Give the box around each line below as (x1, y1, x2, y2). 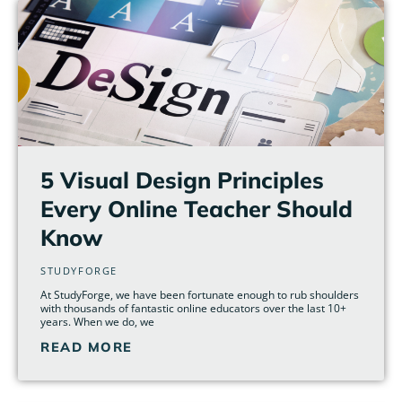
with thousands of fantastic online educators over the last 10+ (40, 301, 346, 316)
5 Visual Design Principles (40, 166, 324, 195)
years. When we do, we (40, 315, 154, 329)
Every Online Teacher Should (40, 195, 353, 223)
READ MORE (40, 338, 133, 356)
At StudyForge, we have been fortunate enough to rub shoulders (40, 288, 359, 302)
